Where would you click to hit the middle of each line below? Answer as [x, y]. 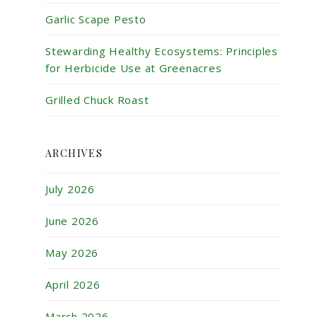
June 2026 [72, 221]
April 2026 [73, 285]
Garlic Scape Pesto [96, 19]
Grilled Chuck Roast [97, 100]
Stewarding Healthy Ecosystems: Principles [162, 51]
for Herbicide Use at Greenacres [134, 68]
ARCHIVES [74, 154]
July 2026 [70, 189]
